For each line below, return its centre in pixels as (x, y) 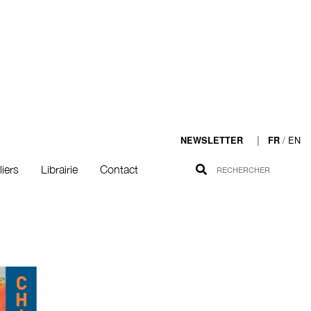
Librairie (59, 169)
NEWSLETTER (212, 140)
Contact (119, 169)
